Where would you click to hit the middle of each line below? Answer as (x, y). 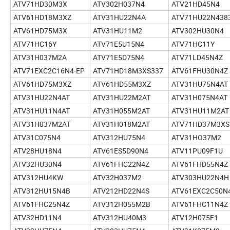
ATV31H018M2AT (121, 124)
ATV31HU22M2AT (122, 97)
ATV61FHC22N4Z (121, 164)
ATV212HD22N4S (121, 190)
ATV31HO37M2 (196, 137)
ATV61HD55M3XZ (122, 84)
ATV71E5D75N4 (119, 57)
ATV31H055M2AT (121, 110)
